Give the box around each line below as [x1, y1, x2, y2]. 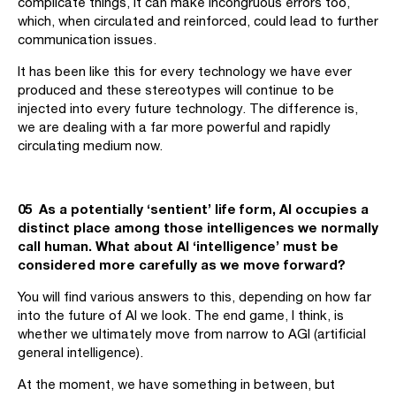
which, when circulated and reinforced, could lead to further [18, 13, 378, 28]
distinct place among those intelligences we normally [18, 219, 378, 235]
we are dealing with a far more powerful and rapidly [18, 119, 331, 134]
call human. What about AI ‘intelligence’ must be [18, 238, 339, 254]
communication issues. [18, 32, 156, 47]
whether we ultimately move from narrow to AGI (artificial [18, 326, 366, 341]
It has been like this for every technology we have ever [18, 64, 352, 79]
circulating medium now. [18, 138, 163, 153]
